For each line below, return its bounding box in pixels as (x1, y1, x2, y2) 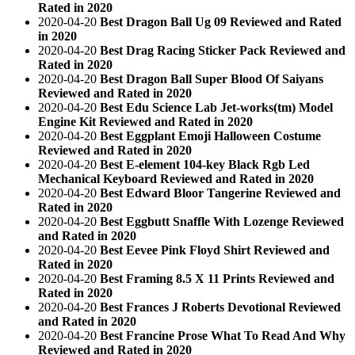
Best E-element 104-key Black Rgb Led (100, 157, 310, 171)
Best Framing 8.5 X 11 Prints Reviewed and (100, 271, 334, 285)
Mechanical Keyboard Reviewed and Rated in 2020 (38, 171, 314, 185)
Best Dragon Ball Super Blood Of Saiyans (100, 71, 323, 86)
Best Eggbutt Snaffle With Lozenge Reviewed (100, 214, 344, 228)
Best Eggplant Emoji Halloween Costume (100, 128, 321, 143)
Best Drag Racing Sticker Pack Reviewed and (100, 43, 345, 57)
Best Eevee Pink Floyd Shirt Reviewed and (100, 242, 330, 257)
